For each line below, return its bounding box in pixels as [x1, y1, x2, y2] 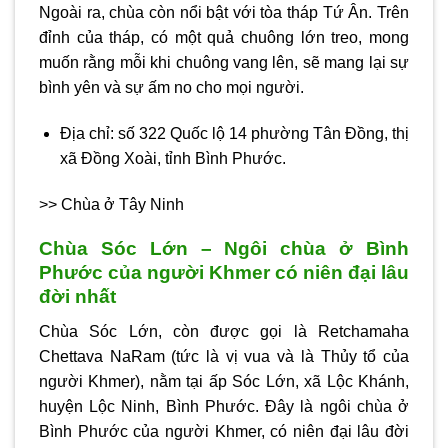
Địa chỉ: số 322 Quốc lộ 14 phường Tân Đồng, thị [59, 124, 409, 142]
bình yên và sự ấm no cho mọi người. [39, 78, 304, 96]
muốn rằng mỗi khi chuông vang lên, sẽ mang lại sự [39, 53, 409, 71]
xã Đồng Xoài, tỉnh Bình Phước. [59, 149, 286, 167]
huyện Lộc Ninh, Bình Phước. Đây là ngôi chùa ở [39, 397, 409, 415]
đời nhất [39, 286, 116, 308]
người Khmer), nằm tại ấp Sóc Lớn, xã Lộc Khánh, [39, 372, 409, 390]
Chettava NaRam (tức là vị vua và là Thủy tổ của [39, 347, 409, 365]
